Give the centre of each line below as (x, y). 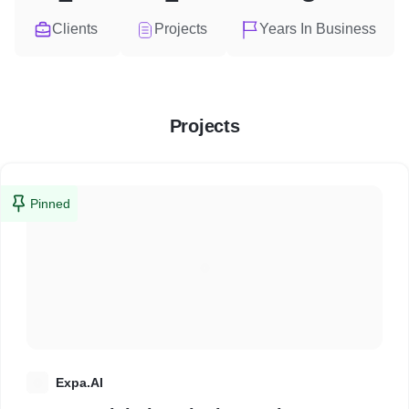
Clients (75, 29)
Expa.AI (79, 383)
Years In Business (318, 29)
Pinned (50, 204)
